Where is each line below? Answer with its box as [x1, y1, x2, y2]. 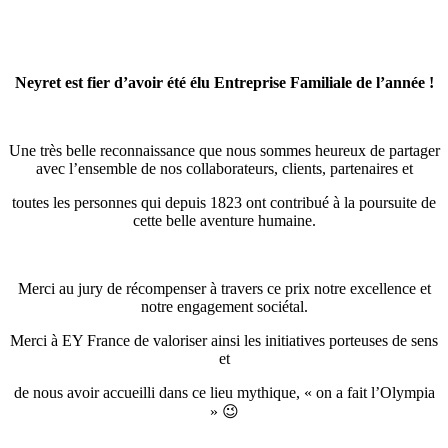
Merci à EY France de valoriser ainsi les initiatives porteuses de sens [10, 332, 438, 350]
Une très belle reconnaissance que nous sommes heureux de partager [8, 142, 440, 160]
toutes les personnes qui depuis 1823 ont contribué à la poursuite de [12, 194, 436, 212]
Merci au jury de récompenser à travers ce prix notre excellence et [17, 280, 431, 298]
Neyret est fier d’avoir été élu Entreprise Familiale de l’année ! [14, 74, 434, 92]
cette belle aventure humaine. [132, 212, 316, 230]
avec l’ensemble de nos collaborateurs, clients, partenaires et [35, 160, 413, 178]
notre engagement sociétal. [140, 298, 308, 316]
